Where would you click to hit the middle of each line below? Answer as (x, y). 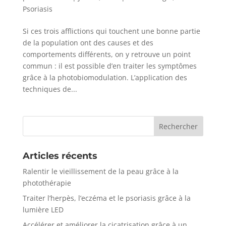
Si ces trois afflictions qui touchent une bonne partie (111, 31)
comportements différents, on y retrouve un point (106, 54)
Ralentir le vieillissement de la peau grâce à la (100, 171)
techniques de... (50, 89)
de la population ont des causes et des (88, 42)
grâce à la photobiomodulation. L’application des (105, 77)
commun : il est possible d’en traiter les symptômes (109, 66)
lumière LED (43, 209)
